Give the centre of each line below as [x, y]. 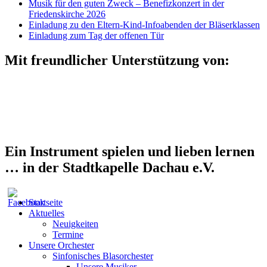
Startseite [46, 203]
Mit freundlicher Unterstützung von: [117, 60]
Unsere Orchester [61, 246]
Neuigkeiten [75, 224]
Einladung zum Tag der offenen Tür [96, 35]
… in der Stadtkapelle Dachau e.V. [110, 168]
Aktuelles [46, 213]
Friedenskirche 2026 [67, 14]
